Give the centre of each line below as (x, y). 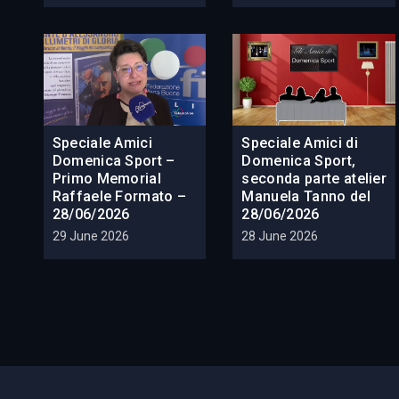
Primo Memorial (107, 179)
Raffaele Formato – (119, 197)
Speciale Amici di (300, 143)
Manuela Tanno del (306, 197)
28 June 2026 (280, 236)
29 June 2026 (90, 236)
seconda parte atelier (314, 179)
